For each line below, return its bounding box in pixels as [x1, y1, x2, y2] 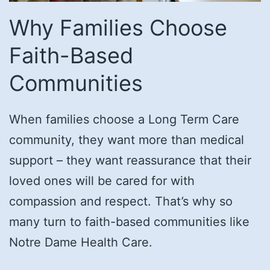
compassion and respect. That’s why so [9, 193, 233, 209]
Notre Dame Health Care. [9, 234, 152, 250]
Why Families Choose [9, 14, 227, 41]
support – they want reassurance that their [9, 152, 251, 168]
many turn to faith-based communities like [9, 214, 250, 229]
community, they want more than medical [9, 132, 244, 147]
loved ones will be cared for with [9, 173, 195, 188]
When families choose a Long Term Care [9, 111, 239, 127]
